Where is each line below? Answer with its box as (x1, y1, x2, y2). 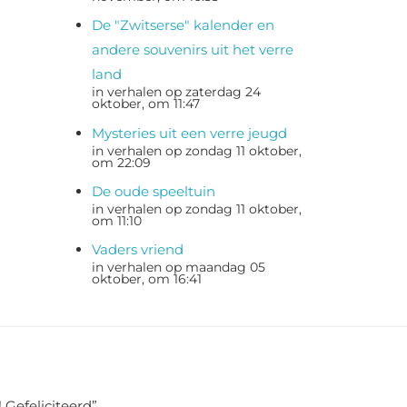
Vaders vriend (92, 241, 184, 258)
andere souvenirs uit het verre (92, 41, 293, 59)
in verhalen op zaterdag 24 (92, 84, 261, 100)
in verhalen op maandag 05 (92, 260, 265, 274)
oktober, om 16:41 (92, 272, 202, 286)
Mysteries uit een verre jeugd (92, 124, 287, 142)
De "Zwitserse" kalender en (92, 16, 274, 35)
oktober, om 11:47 (92, 96, 200, 112)
